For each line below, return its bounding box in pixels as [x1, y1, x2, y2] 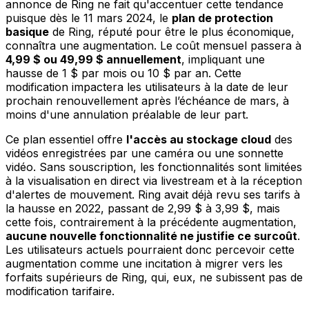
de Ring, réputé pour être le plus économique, [49, 24, 295, 39]
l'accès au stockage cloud [126, 132, 271, 146]
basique [6, 24, 49, 39]
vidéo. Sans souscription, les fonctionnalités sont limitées [6, 159, 302, 174]
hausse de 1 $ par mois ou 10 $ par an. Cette [6, 66, 241, 80]
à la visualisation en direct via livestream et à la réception [6, 173, 302, 188]
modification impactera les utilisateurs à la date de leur [6, 79, 288, 94]
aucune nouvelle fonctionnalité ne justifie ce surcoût [6, 228, 297, 243]
